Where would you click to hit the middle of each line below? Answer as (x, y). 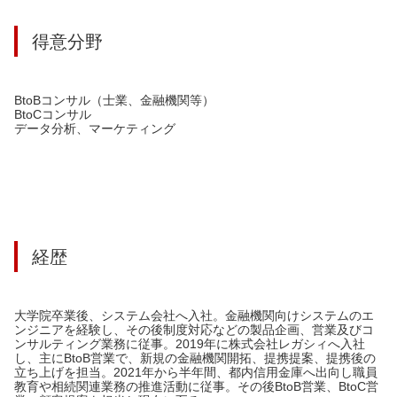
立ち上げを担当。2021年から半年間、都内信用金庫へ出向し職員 (196, 372)
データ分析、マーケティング (95, 128)
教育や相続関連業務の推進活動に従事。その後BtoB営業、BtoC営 (196, 386)
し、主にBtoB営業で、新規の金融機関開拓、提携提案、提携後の (195, 358)
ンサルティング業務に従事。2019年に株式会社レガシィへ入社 (190, 343)
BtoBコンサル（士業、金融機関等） (114, 100)
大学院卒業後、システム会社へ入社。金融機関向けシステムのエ (194, 315)
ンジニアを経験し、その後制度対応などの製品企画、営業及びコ (194, 329)
